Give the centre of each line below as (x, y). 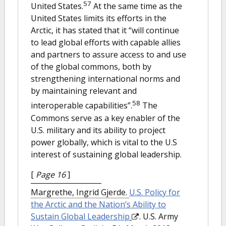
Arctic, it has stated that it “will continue (105, 31)
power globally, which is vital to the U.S (104, 142)
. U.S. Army (159, 216)
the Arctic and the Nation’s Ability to (98, 204)
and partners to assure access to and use (108, 55)
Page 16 (51, 174)
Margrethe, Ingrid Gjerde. (80, 192)
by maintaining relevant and (84, 91)
